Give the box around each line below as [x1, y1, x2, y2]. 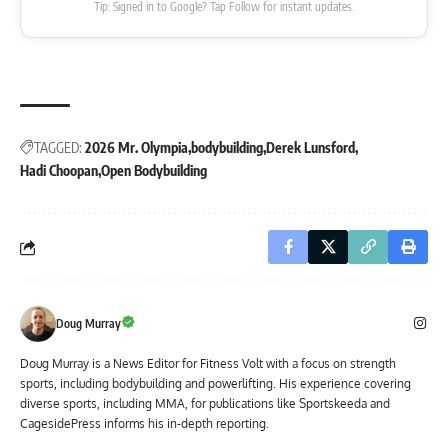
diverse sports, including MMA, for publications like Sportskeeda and [20, 396, 390, 412]
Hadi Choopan [20, 162, 98, 180]
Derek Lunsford [266, 139, 355, 157]
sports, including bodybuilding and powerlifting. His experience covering [20, 376, 411, 392]
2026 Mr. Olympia [85, 139, 188, 157]
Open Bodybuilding [101, 162, 207, 180]
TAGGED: [34, 139, 82, 157]
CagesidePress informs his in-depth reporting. [20, 416, 269, 432]
